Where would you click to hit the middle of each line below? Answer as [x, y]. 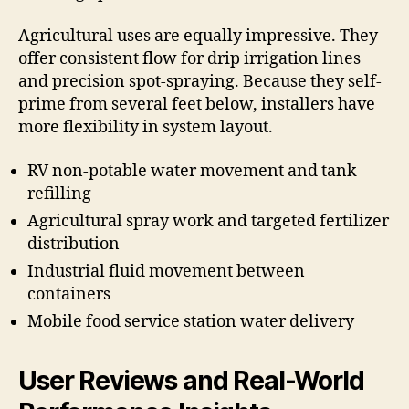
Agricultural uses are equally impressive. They [198, 37]
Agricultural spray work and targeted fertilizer [208, 221]
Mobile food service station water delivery [191, 321]
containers [69, 294]
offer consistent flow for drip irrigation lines [189, 59]
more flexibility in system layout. [146, 128]
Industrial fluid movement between [166, 271]
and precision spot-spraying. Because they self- [200, 82]
